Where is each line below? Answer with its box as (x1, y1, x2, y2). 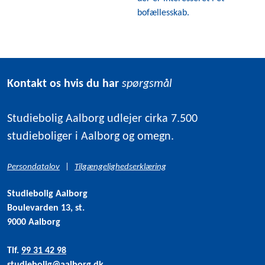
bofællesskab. (137, 8, 189, 18)
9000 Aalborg (7, 218, 60, 227)
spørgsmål (122, 78, 172, 90)
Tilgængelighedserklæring (75, 162, 166, 172)
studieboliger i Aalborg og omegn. (7, 131, 174, 143)
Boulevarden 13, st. (7, 203, 85, 213)
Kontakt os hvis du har (7, 78, 122, 90)
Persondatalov (7, 162, 60, 172)
